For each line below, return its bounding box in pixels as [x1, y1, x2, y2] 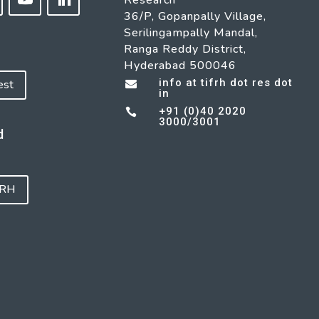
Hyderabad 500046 [124, 58, 237, 74]
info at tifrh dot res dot [158, 76, 293, 90]
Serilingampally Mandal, [124, 25, 258, 41]
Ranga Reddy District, [124, 41, 247, 58]
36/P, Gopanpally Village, [124, 9, 267, 25]
